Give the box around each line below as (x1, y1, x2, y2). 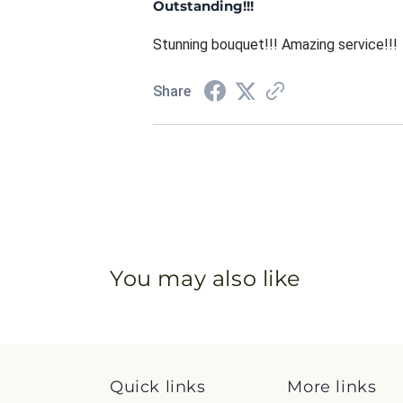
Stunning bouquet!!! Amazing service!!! (153, 35, 398, 53)
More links (287, 377, 377, 397)
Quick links (110, 377, 206, 397)
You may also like (110, 264, 301, 291)
